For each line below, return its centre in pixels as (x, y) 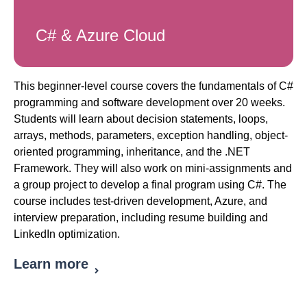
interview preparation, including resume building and (141, 218)
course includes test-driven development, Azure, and (140, 201)
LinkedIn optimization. (67, 234)
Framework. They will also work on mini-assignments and (153, 169)
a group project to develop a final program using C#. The (150, 185)
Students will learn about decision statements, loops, (141, 119)
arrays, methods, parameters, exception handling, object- (151, 136)
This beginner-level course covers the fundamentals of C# (153, 86)
